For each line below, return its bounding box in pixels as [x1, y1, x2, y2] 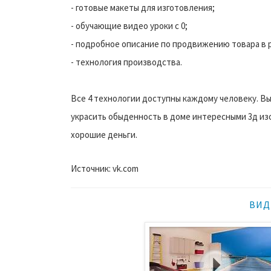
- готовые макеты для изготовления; [71, 1, 215, 13]
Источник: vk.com [71, 162, 139, 174]
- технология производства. [71, 56, 182, 68]
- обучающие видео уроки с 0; [71, 19, 188, 31]
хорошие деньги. [71, 128, 137, 140]
